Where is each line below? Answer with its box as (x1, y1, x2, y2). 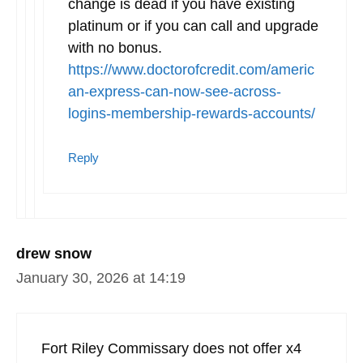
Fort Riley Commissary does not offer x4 (41, 340, 301, 357)
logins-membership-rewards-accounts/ (68, 105, 315, 122)
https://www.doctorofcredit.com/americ (68, 61, 314, 78)
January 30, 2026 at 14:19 (16, 269, 186, 286)
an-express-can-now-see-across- (68, 83, 281, 100)
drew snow (16, 245, 92, 262)
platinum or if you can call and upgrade (68, 17, 318, 34)
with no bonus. (68, 39, 162, 56)
